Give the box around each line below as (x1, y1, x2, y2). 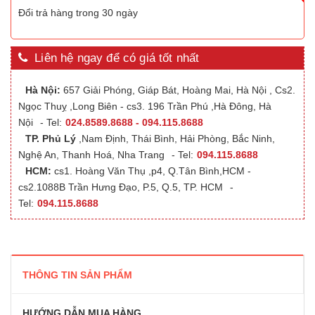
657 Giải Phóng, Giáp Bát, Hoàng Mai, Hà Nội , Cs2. (60, 84, 295, 96)
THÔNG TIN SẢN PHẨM (22, 269, 132, 281)
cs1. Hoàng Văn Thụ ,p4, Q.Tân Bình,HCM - (51, 165, 251, 176)
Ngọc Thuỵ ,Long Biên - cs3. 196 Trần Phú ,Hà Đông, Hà (18, 101, 271, 112)
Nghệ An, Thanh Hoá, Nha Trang (18, 149, 165, 160)
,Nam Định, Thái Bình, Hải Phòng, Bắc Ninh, (76, 133, 275, 144)
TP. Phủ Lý (25, 133, 76, 144)
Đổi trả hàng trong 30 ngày (18, 7, 138, 18)
